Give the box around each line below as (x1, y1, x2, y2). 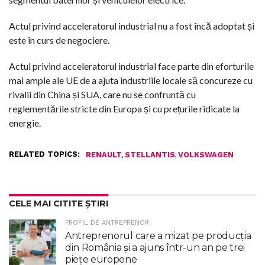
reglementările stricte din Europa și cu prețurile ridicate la (9, 102, 240, 114)
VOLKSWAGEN (178, 150, 234, 159)
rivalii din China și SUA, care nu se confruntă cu (9, 88, 196, 100)
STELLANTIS (125, 150, 175, 159)
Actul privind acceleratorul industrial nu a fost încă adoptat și (9, 20, 254, 31)
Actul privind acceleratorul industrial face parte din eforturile (9, 60, 254, 72)
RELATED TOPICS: (9, 149, 80, 159)
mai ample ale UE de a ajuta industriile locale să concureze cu (9, 74, 253, 86)
